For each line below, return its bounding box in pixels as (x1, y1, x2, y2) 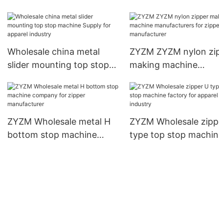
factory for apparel (129, 143, 208, 153)
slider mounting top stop (7, 60, 109, 70)
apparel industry (7, 86, 74, 97)
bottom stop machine (7, 130, 97, 140)
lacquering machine (129, 3, 210, 14)
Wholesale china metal (7, 46, 100, 57)
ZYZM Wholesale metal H (7, 116, 110, 127)
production (129, 29, 175, 40)
